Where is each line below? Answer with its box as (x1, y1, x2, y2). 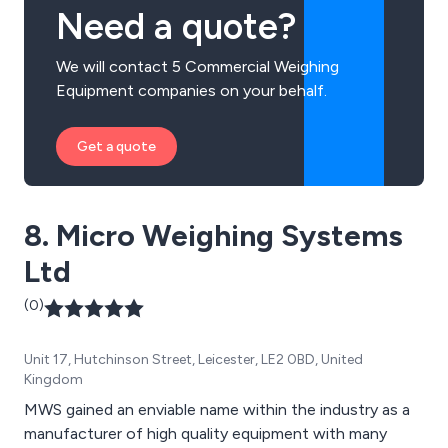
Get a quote (77, 137, 156, 155)
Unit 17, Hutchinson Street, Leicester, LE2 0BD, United (24, 350, 363, 368)
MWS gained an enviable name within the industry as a (24, 399, 410, 419)
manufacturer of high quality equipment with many (24, 423, 387, 443)
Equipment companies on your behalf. (56, 80, 327, 100)
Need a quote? (56, 4, 296, 48)
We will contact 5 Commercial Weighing (56, 56, 339, 76)
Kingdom (24, 370, 83, 388)
